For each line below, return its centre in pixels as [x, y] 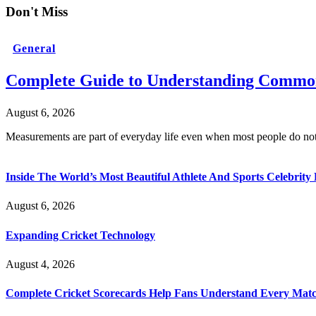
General [34, 48]
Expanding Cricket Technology [80, 235]
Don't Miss [37, 12]
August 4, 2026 [40, 264]
